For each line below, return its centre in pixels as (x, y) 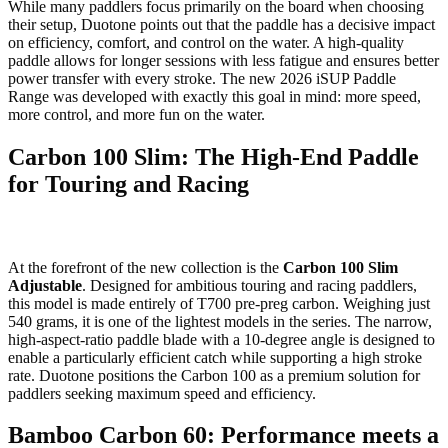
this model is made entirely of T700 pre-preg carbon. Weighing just (219, 303)
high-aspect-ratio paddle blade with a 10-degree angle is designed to (221, 339)
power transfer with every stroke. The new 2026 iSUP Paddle (202, 79)
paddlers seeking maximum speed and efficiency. (162, 393)
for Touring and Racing (128, 183)
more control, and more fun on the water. (136, 115)
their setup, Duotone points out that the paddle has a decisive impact (221, 25)
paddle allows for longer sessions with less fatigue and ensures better (223, 61)
